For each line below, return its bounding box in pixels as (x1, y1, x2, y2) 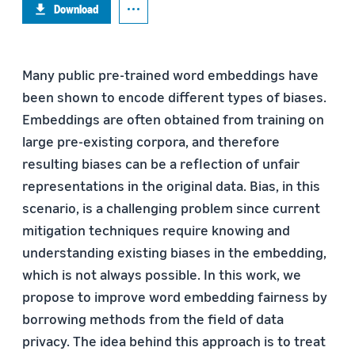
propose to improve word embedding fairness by (22, 288, 327, 305)
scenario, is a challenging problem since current (22, 199, 320, 216)
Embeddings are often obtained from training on (22, 110, 324, 128)
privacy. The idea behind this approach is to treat (22, 332, 326, 349)
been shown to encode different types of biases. (22, 88, 326, 105)
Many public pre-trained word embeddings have (22, 66, 319, 83)
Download (54, 2, 98, 16)
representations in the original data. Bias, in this (22, 177, 320, 194)
